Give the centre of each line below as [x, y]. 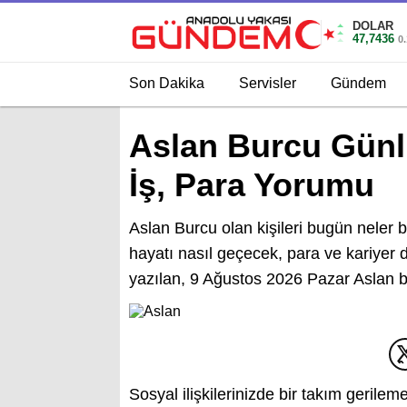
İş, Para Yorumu [252, 185]
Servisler [268, 83]
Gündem [358, 83]
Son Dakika [167, 83]
